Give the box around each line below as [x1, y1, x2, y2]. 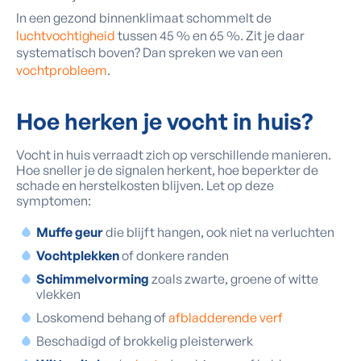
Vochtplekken [36, 247, 119, 263]
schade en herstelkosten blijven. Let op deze [16, 177, 274, 193]
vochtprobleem [16, 62, 107, 78]
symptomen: [16, 193, 91, 209]
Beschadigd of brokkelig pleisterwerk [36, 333, 253, 349]
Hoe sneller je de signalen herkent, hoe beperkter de [16, 162, 318, 178]
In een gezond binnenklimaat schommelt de [16, 10, 272, 26]
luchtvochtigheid [16, 27, 118, 44]
